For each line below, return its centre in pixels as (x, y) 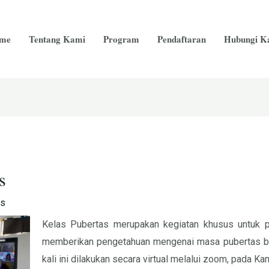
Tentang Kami (57, 39)
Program (121, 39)
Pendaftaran (182, 39)
